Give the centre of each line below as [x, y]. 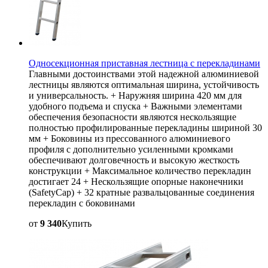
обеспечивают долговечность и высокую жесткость [134, 160]
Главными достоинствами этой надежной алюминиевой [144, 74]
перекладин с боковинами [82, 203]
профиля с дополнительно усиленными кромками [131, 149]
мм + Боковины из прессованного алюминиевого [130, 138]
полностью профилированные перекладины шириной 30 [145, 127]
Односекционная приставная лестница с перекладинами [144, 63]
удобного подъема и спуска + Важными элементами [135, 106]
